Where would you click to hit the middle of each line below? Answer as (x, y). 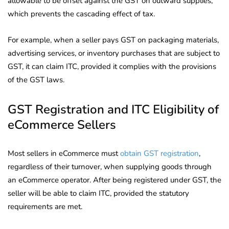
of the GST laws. (36, 79)
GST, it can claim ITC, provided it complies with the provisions (112, 66)
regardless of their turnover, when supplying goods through (110, 166)
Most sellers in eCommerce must (64, 153)
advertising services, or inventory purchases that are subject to (114, 53)
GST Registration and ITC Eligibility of (113, 109)
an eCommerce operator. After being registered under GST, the (114, 180)
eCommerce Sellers (62, 124)
